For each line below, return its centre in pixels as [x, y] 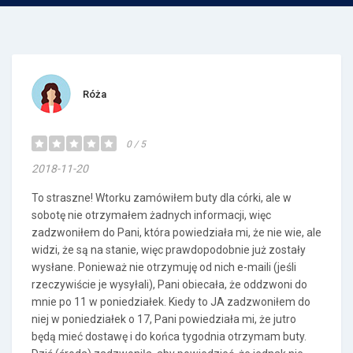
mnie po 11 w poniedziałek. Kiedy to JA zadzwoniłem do [171, 302]
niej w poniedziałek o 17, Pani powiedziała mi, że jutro [164, 319]
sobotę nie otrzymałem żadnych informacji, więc [151, 215]
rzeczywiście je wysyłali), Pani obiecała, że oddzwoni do [169, 284]
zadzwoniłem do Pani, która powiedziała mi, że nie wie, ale [176, 232]
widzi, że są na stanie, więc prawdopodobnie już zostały [169, 250]
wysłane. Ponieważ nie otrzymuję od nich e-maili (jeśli [164, 267]
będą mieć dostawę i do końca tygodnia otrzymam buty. [169, 336]
